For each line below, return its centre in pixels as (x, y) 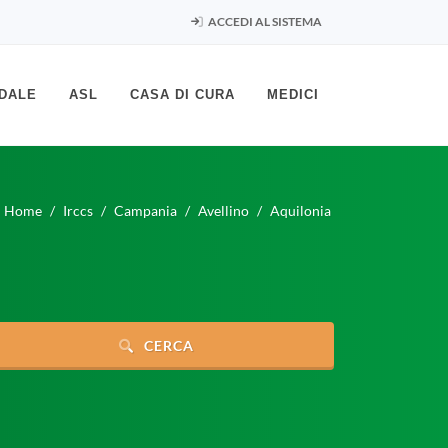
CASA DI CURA (182, 94)
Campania (145, 210)
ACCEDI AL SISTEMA (264, 21)
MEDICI (293, 94)
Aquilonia (300, 210)
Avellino (223, 210)
